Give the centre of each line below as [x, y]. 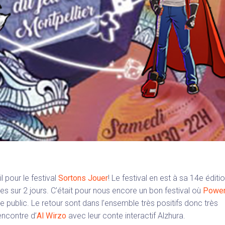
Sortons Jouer [83, 178]
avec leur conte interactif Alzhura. [127, 216]
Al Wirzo [52, 216]
